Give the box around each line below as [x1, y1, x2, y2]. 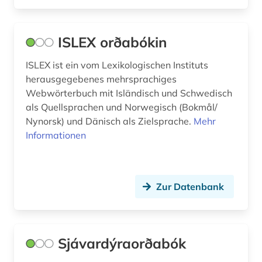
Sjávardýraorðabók [58, 235, 186, 253]
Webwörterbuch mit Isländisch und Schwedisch [26, 87, 232, 99]
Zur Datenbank [156, 181, 224, 193]
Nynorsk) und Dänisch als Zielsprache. [26, 115, 194, 127]
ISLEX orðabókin [58, 33, 167, 51]
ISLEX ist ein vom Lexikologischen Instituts [26, 59, 208, 71]
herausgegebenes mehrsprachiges [26, 73, 177, 85]
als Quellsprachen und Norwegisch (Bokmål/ [26, 101, 218, 113]
